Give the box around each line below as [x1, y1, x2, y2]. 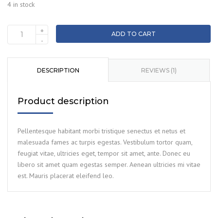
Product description [18, 95, 109, 107]
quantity [7, 55, 30, 64]
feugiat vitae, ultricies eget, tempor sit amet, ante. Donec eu [18, 148, 190, 158]
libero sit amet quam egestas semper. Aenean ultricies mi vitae [18, 160, 200, 169]
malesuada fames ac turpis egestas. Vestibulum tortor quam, [18, 137, 192, 146]
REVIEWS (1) [141, 66, 177, 74]
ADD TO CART [111, 30, 156, 37]
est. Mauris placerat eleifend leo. [18, 171, 114, 180]
